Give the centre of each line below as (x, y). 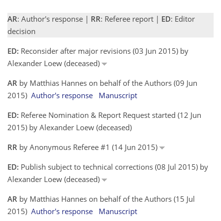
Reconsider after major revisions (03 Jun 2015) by (104, 51)
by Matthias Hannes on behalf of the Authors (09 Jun (107, 83)
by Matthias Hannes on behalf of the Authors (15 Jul (106, 199)
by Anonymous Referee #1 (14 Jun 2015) (88, 147)
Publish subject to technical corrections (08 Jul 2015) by (113, 166)
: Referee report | (131, 18)
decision (21, 31)
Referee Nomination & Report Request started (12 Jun (110, 115)
